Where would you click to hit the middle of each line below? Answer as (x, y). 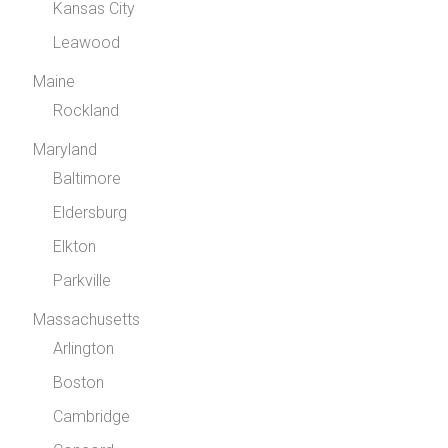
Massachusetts (87, 320)
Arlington (84, 349)
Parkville (82, 281)
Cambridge (92, 417)
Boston (79, 383)
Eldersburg (90, 213)
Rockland (86, 111)
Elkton (75, 247)
